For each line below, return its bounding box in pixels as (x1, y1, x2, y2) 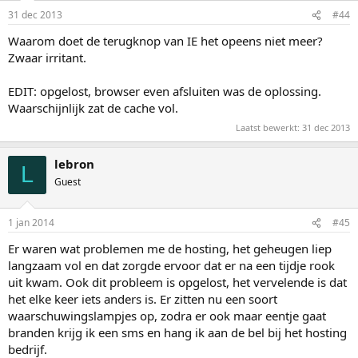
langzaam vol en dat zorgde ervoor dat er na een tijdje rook (8, 257, 335, 273)
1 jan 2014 (8, 216, 54, 229)
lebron (54, 155, 94, 172)
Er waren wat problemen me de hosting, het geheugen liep (8, 241, 332, 257)
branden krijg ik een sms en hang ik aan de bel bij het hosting (8, 324, 347, 340)
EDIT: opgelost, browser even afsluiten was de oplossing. (8, 83, 321, 99)
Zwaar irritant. (8, 50, 86, 66)
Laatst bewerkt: (236, 121, 302, 133)
